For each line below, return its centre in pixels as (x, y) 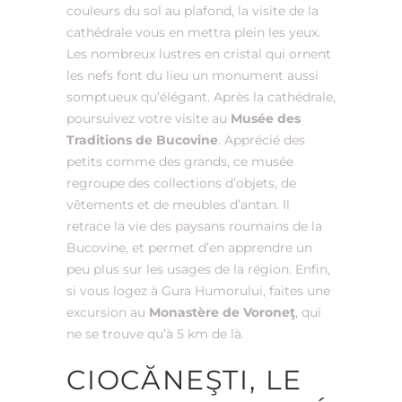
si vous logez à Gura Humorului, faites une (198, 290)
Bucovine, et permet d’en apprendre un (189, 247)
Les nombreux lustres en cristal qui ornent (199, 53)
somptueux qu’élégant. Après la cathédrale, (201, 96)
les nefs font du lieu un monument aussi (192, 75)
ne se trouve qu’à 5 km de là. (155, 333)
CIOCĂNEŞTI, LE (185, 380)
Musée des (266, 118)
